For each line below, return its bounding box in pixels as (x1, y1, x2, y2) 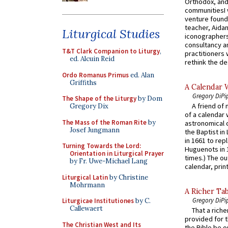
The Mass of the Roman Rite (62, 118, 147, 127)
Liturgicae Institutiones (62, 196, 134, 205)
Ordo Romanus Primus (62, 70, 129, 79)
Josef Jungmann (70, 125, 120, 134)
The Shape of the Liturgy (62, 94, 136, 103)
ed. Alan (129, 70, 154, 79)
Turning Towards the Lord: (62, 141, 141, 150)
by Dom (136, 94, 162, 103)
